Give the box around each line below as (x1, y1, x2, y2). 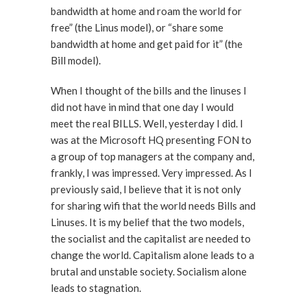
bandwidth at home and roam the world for (51, 5, 242, 17)
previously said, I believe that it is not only (51, 183, 241, 195)
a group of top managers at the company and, (51, 150, 254, 162)
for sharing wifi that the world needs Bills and (51, 199, 256, 212)
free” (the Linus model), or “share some (51, 21, 223, 34)
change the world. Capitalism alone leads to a (51, 249, 133, 261)
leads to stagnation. (51, 282, 141, 294)
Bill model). (51, 54, 101, 66)
